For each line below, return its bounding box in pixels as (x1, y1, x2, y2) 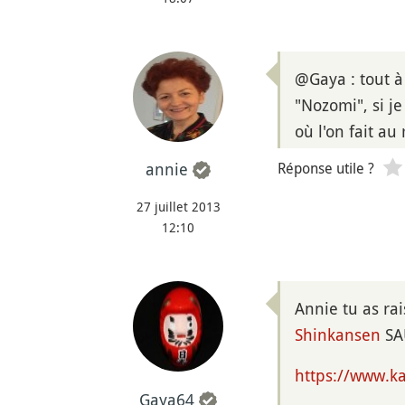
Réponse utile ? (278, 157, 374, 178)
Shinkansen (295, 324, 381, 346)
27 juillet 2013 (136, 198, 221, 216)
